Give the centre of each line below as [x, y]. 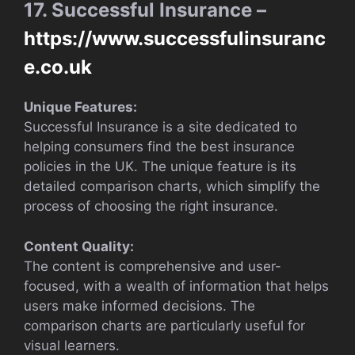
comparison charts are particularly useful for [164, 325]
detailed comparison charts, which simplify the [172, 187]
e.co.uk [58, 67]
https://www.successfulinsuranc [175, 39]
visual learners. [72, 345]
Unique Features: [80, 107]
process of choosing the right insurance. [151, 206]
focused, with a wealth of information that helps [176, 286]
